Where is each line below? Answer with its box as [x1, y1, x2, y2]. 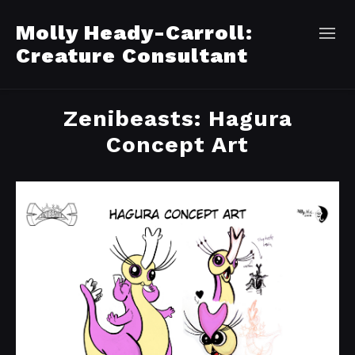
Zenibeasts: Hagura [63, 105, 292, 132]
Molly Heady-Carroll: [16, 21, 254, 44]
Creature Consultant [16, 44, 248, 67]
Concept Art [106, 132, 249, 158]
